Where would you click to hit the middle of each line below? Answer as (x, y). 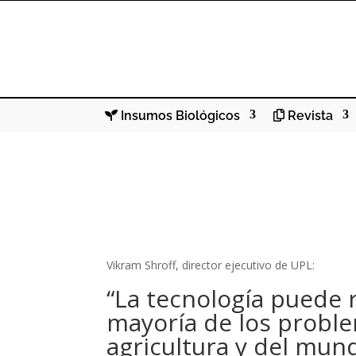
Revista (309, 115)
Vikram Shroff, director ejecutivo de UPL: (211, 265)
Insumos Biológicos (179, 115)
